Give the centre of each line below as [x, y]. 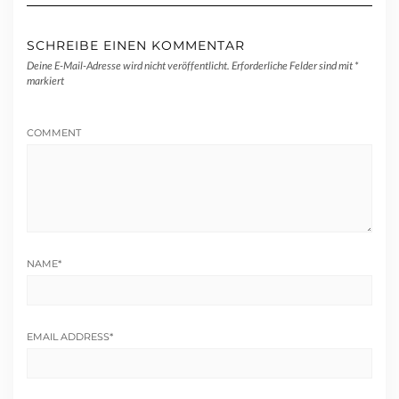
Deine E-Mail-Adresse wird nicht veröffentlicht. [128, 65]
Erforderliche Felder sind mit [293, 65]
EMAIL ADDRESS [68, 336]
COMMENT [54, 132]
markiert [45, 80]
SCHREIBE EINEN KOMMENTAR [136, 45]
